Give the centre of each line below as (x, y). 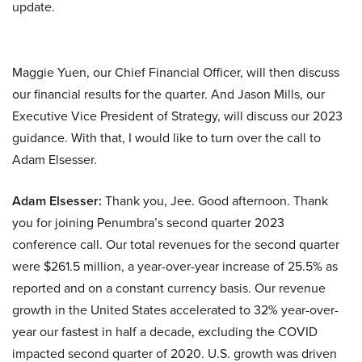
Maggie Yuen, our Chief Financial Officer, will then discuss (176, 72)
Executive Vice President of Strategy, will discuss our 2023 (177, 116)
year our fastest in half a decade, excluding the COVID (165, 332)
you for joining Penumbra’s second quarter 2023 (148, 223)
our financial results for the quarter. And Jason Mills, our (168, 94)
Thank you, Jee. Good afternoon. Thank (215, 201)
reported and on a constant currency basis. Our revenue (169, 288)
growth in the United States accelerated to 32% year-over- (175, 310)
